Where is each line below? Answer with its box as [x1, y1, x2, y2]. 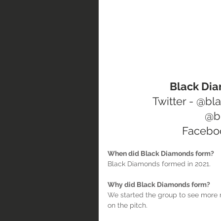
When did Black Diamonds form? [108, 149, 214, 157]
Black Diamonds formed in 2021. [108, 160, 211, 168]
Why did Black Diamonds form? [108, 181, 210, 188]
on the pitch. [108, 201, 147, 209]
